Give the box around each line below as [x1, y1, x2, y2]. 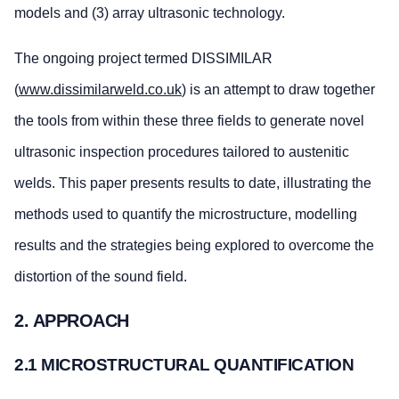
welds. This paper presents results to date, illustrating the [14, 175, 371, 191]
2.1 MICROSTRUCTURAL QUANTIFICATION [14, 355, 354, 375]
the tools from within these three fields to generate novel [14, 112, 364, 128]
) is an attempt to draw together [182, 81, 375, 97]
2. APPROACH [14, 311, 129, 331]
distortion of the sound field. [14, 268, 187, 284]
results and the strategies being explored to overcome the [14, 237, 374, 253]
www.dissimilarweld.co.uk [19, 81, 182, 97]
